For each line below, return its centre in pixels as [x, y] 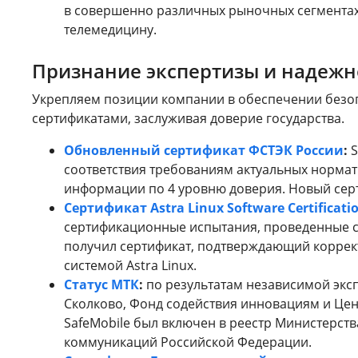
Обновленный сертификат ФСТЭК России [204, 150]
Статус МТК [101, 284]
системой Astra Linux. [130, 265]
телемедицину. [110, 29]
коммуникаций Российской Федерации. [188, 342]
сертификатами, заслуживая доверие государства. [188, 118]
